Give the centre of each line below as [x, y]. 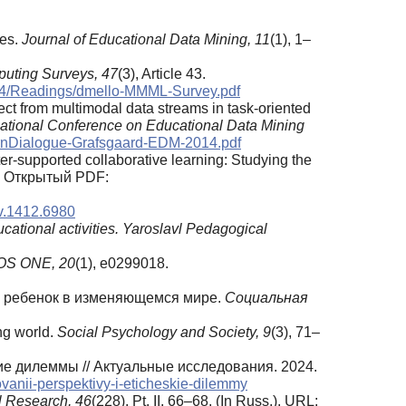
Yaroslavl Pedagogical [195, 229]
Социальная [266, 298]
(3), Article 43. [162, 74]
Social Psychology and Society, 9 [164, 333]
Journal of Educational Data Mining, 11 [146, 40]
